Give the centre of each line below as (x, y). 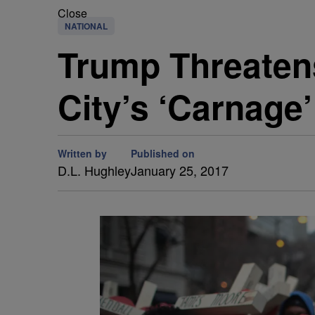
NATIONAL (86, 26)
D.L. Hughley (94, 170)
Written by (82, 153)
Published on (163, 153)
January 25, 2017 (180, 170)
